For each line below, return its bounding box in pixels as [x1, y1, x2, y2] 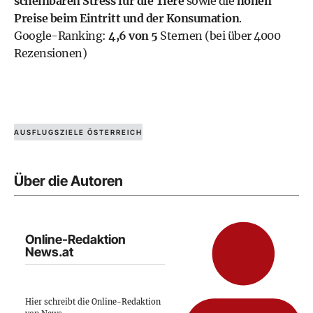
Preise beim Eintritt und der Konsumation [14, 11, 239, 25]
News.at [25, 245, 73, 260]
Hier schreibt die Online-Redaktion [25, 296, 161, 307]
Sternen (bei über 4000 [157, 29, 280, 43]
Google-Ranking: [14, 29, 108, 43]
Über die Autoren [14, 173, 123, 189]
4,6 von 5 [108, 29, 158, 43]
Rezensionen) [14, 46, 87, 60]
